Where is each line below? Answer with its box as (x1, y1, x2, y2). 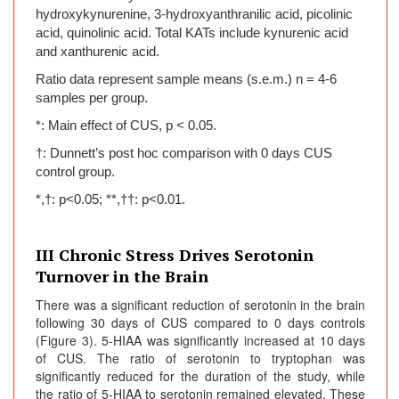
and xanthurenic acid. (36, 45, 159, 60)
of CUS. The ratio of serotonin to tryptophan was (36, 349, 365, 368)
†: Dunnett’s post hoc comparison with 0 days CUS (36, 146, 332, 161)
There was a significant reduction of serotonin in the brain (36, 296, 365, 314)
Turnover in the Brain (36, 265, 208, 288)
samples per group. (36, 91, 148, 106)
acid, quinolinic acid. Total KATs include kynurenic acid (36, 26, 348, 41)
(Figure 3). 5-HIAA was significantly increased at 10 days (36, 331, 365, 350)
